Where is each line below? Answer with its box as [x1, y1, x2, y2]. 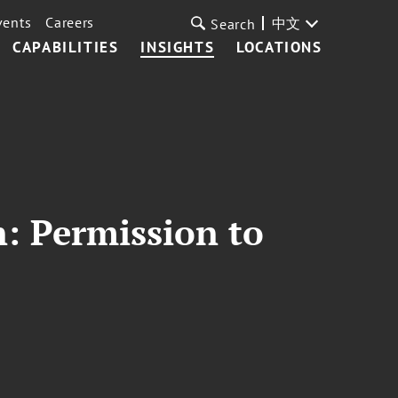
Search [211, 15, 256, 33]
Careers [45, 13, 95, 31]
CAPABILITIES [12, 37, 119, 57]
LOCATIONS [236, 37, 322, 57]
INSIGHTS [140, 37, 215, 57]
